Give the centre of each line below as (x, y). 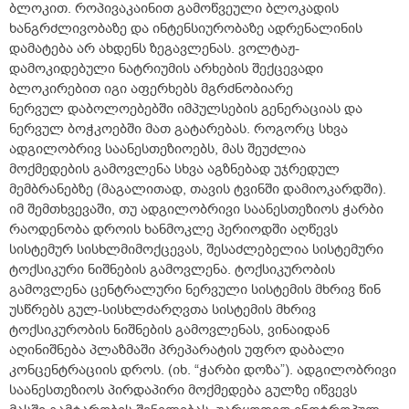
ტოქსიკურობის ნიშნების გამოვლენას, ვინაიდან (169, 330)
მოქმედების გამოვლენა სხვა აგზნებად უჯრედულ (174, 169)
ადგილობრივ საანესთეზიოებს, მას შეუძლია (157, 149)
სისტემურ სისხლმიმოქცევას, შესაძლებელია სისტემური (196, 250)
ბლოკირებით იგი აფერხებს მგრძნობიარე (151, 89)
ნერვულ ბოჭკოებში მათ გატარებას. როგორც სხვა (178, 129)
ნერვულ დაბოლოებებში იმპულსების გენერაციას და (186, 109)
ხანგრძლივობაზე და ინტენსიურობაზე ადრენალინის (186, 29)
